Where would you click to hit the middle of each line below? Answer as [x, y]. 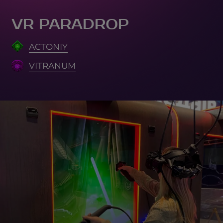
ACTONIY [49, 46]
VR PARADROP [70, 24]
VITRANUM [53, 66]
